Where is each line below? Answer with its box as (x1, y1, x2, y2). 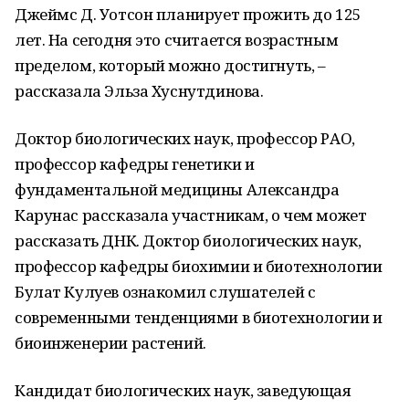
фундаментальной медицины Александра (15, 179, 340, 200)
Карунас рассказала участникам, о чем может (15, 204, 367, 225)
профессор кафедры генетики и (15, 153, 255, 174)
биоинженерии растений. (15, 332, 206, 353)
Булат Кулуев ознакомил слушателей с (15, 281, 316, 302)
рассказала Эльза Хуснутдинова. (15, 80, 264, 101)
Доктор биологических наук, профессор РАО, (15, 128, 355, 149)
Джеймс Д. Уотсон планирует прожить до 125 (15, 4, 362, 25)
